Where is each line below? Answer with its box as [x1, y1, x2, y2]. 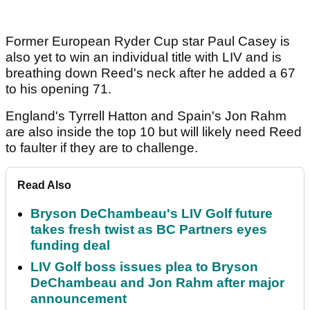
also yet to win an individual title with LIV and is [6, 50, 282, 65]
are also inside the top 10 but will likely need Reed [6, 125, 302, 140]
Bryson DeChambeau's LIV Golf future [30, 206, 273, 221]
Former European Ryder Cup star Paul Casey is [6, 34, 290, 49]
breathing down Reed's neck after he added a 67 [6, 66, 295, 81]
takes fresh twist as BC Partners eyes [30, 222, 267, 237]
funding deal [30, 238, 110, 253]
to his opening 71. [6, 82, 111, 97]
